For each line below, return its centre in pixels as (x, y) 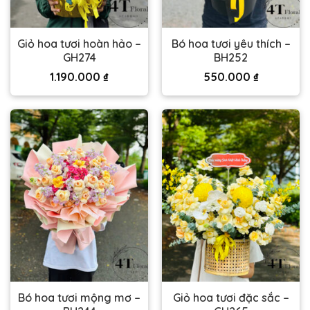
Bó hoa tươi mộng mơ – (79, 297)
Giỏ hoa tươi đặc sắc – (231, 297)
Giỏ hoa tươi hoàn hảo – (79, 44)
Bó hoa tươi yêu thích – (231, 44)
